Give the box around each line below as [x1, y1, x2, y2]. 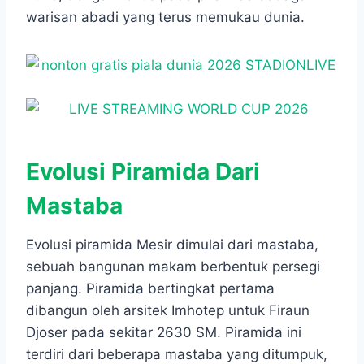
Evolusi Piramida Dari [26, 158, 260, 186]
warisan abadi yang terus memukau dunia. [26, 9, 305, 26]
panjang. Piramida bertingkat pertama [26, 280, 275, 297]
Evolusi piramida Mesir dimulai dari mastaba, [26, 236, 318, 253]
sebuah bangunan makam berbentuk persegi [26, 258, 320, 275]
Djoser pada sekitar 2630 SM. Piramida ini [26, 324, 301, 341]
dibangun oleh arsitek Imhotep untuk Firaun [26, 302, 310, 319]
